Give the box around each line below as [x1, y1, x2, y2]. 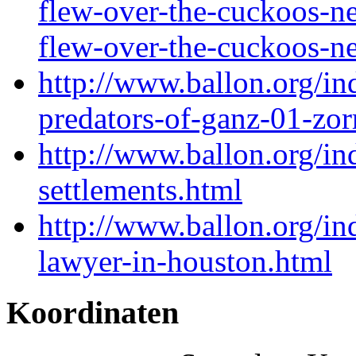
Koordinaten [6, 294, 179, 331]
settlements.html [38, 172, 242, 207]
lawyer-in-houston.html [38, 244, 332, 279]
